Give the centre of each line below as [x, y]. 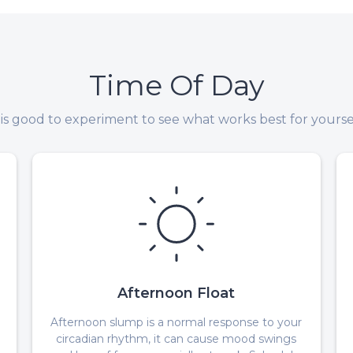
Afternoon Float [176, 293]
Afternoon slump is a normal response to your [176, 322]
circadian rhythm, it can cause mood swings [176, 338]
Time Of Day [176, 85]
